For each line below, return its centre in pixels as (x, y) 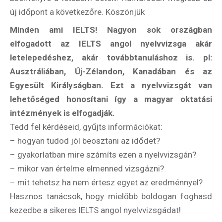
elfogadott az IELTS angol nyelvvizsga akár (111, 44)
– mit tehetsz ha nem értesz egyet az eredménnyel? (106, 183)
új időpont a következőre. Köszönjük (77, 12)
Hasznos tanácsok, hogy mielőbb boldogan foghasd (111, 196)
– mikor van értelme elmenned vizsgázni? (87, 169)
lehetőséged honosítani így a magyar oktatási (111, 99)
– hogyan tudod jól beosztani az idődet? (85, 141)
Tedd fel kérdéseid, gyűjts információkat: (86, 127)
